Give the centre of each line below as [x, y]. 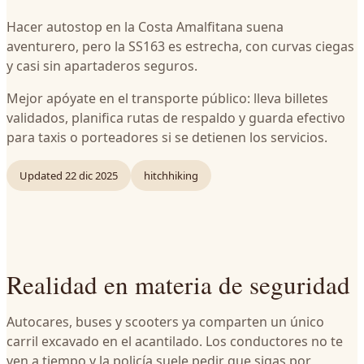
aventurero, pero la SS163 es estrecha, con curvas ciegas [180, 46]
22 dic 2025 [91, 175]
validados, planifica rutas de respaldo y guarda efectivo [176, 118]
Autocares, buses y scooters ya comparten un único [165, 322]
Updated [41, 175]
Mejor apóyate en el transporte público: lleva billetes [167, 98]
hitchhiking [171, 175]
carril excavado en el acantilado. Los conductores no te [175, 341]
